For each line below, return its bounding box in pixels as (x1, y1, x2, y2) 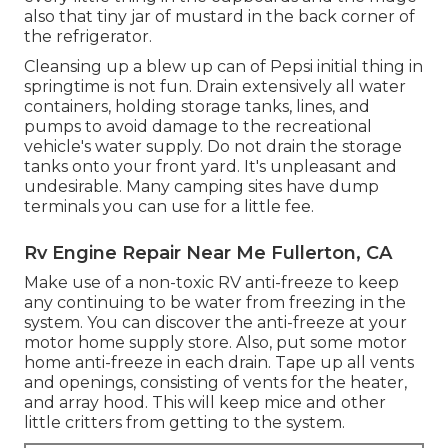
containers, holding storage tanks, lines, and (24, 96, 370, 116)
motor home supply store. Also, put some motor (24, 332, 407, 352)
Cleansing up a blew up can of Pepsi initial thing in (24, 56, 423, 76)
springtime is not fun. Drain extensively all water (24, 76, 406, 96)
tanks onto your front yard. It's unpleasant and (24, 156, 397, 176)
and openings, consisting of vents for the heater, (24, 372, 407, 392)
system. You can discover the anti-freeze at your (24, 312, 407, 332)
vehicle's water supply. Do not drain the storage (24, 136, 402, 156)
